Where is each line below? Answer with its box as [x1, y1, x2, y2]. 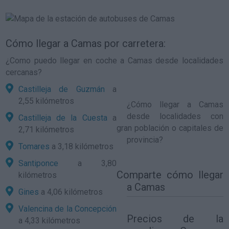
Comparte [116, 169, 167, 181]
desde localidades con [126, 111, 223, 121]
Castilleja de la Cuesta [18, 113, 107, 123]
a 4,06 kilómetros [39, 187, 103, 197]
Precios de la [126, 213, 223, 225]
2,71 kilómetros [18, 125, 75, 134]
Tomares [18, 142, 50, 151]
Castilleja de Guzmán [18, 84, 105, 94]
